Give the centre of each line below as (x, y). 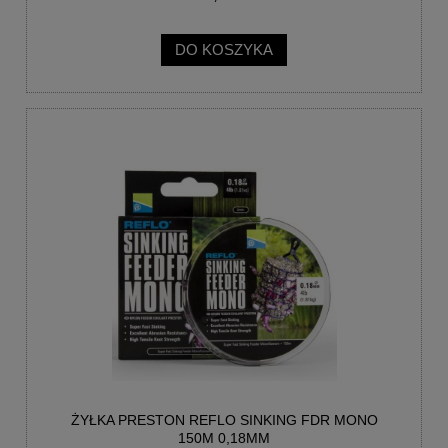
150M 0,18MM (224, 437)
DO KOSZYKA (224, 49)
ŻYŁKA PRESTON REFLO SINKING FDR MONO (224, 419)
